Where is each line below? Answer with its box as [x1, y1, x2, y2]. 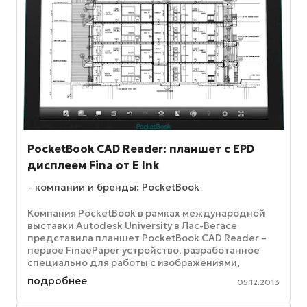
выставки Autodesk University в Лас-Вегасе [27, 219, 237, 232]
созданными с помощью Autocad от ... [27, 269, 215, 282]
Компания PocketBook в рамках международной [27, 207, 265, 220]
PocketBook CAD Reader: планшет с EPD [27, 142, 254, 156]
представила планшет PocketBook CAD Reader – [27, 232, 267, 245]
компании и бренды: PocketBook [35, 181, 199, 194]
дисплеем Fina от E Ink [27, 158, 159, 173]
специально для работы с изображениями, [27, 256, 240, 269]
